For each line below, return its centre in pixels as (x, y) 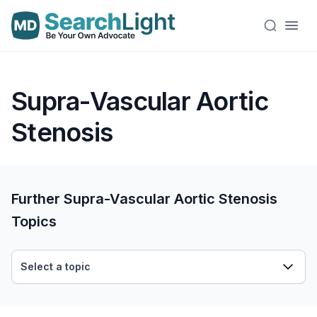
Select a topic (56, 266)
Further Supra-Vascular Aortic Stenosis (144, 199)
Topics (34, 221)
